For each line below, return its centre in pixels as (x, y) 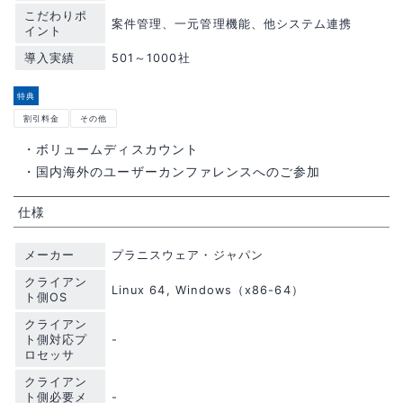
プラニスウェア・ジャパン (188, 255)
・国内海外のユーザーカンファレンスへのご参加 (172, 171)
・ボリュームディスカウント (111, 148)
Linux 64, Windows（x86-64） (208, 290)
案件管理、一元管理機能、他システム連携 (232, 23)
